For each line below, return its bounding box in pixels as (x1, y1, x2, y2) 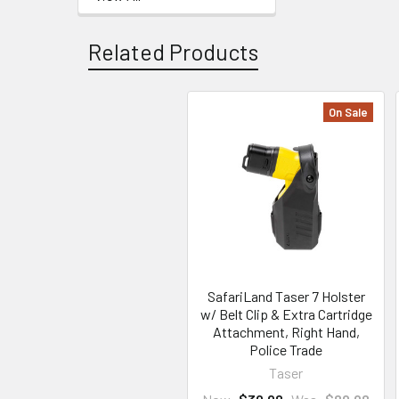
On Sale (329, 105, 368, 119)
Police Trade (249, 341, 322, 358)
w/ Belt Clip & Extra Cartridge (199, 305, 372, 322)
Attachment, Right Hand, (212, 323, 360, 340)
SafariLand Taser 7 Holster (207, 288, 365, 305)
